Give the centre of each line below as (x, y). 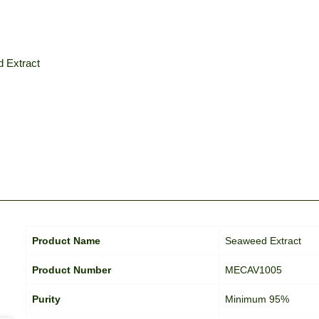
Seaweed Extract (263, 241)
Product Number (71, 270)
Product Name (66, 241)
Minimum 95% (257, 299)
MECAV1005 (253, 270)
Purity (46, 299)
